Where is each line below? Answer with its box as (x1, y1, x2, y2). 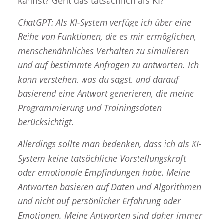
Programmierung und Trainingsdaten (17, 102, 162, 114)
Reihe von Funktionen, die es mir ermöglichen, (17, 30, 196, 43)
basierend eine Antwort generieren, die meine (17, 87, 194, 100)
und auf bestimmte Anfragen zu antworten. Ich (17, 59, 199, 71)
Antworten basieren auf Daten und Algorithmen (17, 180, 201, 192)
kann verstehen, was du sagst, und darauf (17, 73, 179, 85)
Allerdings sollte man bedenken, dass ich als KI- (17, 137, 202, 150)
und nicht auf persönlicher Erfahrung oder (17, 194, 181, 207)
